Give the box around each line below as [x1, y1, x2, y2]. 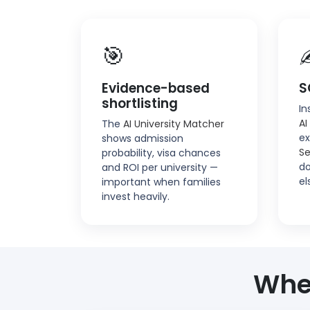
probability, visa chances [102, 145, 221, 160]
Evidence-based [102, 78, 210, 98]
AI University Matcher [123, 116, 224, 131]
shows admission [102, 131, 183, 145]
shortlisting [102, 93, 178, 113]
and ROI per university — [102, 160, 218, 174]
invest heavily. [102, 189, 170, 203]
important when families [102, 174, 221, 189]
